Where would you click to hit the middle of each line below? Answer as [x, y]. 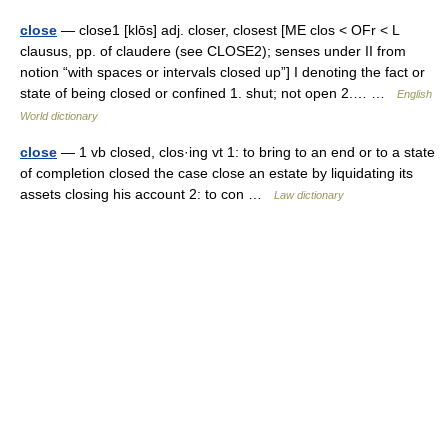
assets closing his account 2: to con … [147, 194]
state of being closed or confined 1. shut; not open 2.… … [208, 93]
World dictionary [59, 116]
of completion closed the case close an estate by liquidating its [216, 173]
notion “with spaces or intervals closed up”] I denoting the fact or [222, 72]
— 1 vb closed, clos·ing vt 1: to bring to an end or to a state [246, 152]
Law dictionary [309, 195]
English [414, 94]
